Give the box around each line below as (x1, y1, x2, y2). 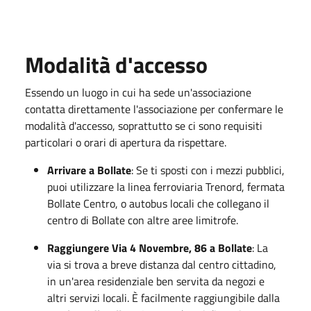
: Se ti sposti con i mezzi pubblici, (131, 161, 285, 178)
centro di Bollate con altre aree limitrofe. (47, 211, 238, 228)
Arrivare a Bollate (47, 161, 131, 178)
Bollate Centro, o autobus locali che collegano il (47, 194, 269, 212)
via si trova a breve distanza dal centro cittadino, (47, 255, 276, 273)
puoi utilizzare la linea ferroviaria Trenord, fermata (47, 178, 285, 195)
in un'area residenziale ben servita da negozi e (47, 272, 264, 289)
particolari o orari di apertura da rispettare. (25, 133, 226, 151)
